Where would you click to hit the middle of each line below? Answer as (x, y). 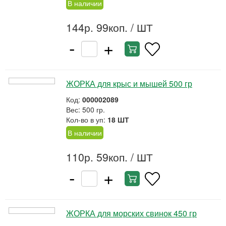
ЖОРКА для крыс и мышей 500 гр (129, 83)
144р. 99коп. (97, 27)
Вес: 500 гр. (86, 109)
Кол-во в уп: (87, 120)
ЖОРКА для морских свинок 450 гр (131, 213)
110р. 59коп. (97, 157)
